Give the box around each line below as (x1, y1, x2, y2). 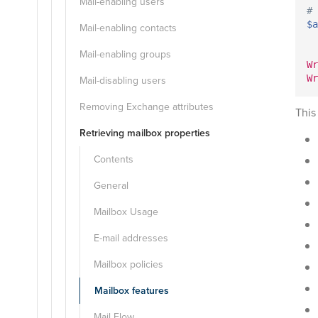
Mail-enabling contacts (79, 21, 177, 35)
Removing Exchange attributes (79, 99, 214, 114)
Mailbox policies (94, 257, 163, 272)
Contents (94, 152, 133, 167)
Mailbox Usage (94, 204, 158, 219)
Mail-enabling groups (79, 47, 171, 62)
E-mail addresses (94, 231, 168, 246)
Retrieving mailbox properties (79, 126, 210, 141)
